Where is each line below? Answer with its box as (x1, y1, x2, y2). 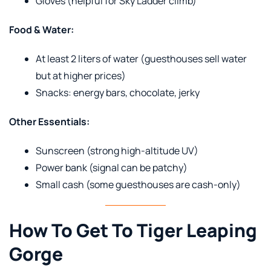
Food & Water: (9, 22, 74, 36)
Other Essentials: (9, 114, 90, 128)
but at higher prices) (36, 68, 126, 82)
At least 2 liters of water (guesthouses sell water (36, 51, 247, 65)
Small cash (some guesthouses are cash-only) (36, 177, 241, 191)
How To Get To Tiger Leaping (9, 217, 257, 243)
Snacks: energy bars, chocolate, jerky (36, 85, 200, 99)
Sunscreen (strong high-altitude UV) (36, 143, 198, 157)
